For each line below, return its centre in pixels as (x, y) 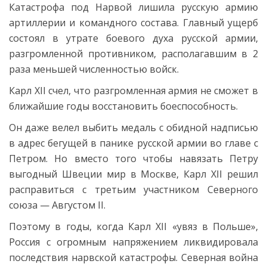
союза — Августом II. (57, 205)
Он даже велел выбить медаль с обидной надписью (133, 127)
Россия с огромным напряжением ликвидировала (133, 242)
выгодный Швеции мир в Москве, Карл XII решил (133, 174)
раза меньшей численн (63, 69)
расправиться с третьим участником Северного (133, 189)
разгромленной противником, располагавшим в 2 (133, 53)
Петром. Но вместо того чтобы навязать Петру (133, 158)
